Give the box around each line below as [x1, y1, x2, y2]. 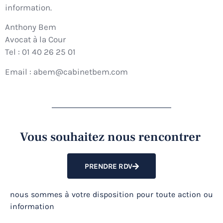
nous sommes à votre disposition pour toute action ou [10, 190, 213, 200]
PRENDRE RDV [85, 162, 132, 171]
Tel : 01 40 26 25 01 [5, 47, 76, 57]
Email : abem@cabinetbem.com [5, 66, 128, 77]
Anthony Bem [5, 22, 56, 32]
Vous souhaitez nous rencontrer [19, 128, 204, 145]
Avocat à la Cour [5, 34, 66, 45]
